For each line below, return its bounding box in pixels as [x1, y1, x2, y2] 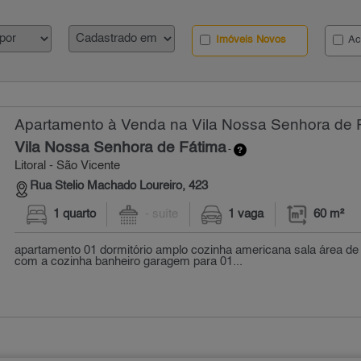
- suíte [145, 209, 179, 221]
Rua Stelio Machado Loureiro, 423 [30, 180, 209, 193]
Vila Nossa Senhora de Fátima [15, 140, 227, 156]
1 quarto [52, 209, 96, 221]
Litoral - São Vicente [15, 160, 121, 172]
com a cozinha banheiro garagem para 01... [15, 255, 243, 268]
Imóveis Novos [213, 34, 287, 45]
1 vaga [228, 209, 264, 221]
